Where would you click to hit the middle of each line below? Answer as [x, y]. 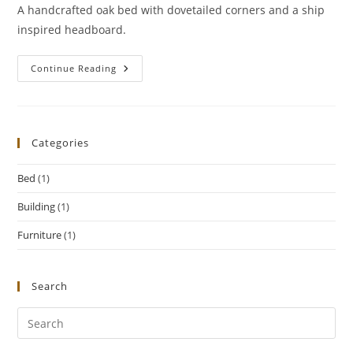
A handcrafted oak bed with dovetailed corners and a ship [171, 10]
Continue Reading [74, 68]
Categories [61, 143]
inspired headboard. [72, 30]
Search [50, 286]
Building [37, 206]
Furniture [40, 235]
